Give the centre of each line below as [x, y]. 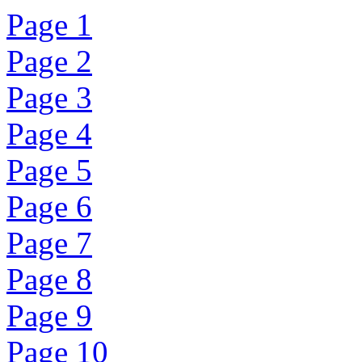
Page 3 [49, 97]
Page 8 [49, 279]
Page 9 [49, 316]
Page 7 [49, 243]
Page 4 [49, 134]
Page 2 [49, 61]
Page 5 [49, 170]
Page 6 [49, 206]
